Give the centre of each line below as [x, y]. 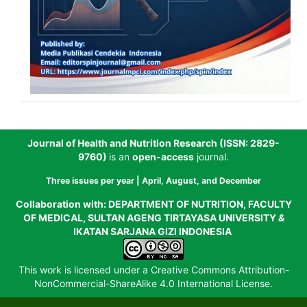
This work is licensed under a [84, 270]
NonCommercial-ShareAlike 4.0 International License [152, 284]
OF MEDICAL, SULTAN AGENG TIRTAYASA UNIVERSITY [150, 218]
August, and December [213, 181]
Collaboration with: [62, 204]
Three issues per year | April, [106, 181]
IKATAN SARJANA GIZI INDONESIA [153, 232]
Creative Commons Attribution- [220, 270]
